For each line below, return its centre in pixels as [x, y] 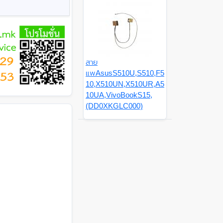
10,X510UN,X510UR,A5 [125, 84]
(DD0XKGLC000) [114, 106]
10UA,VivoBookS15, [119, 95]
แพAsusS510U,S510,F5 [125, 73]
